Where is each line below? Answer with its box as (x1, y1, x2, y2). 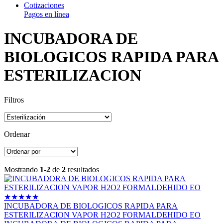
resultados (66, 165, 99, 174)
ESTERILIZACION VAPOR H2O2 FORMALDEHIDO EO (4, 210, 201, 219)
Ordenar (4, 129, 30, 138)
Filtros (4, 95, 24, 104)
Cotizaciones (24, 1, 64, 9)
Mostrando (4, 165, 40, 174)
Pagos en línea (24, 10, 69, 18)
